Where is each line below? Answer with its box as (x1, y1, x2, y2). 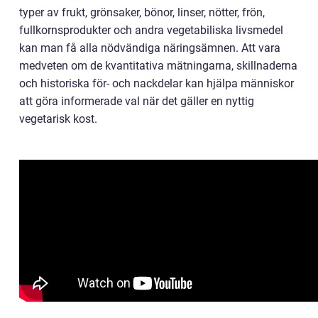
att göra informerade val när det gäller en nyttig (19, 94, 254, 109)
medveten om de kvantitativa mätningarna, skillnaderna (19, 59, 297, 73)
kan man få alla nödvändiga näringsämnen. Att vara (19, 41, 280, 55)
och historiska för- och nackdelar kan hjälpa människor (19, 77, 294, 91)
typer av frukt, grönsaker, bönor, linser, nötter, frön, (19, 6, 265, 20)
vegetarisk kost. (19, 112, 97, 126)
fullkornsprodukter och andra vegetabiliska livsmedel (19, 23, 283, 38)
